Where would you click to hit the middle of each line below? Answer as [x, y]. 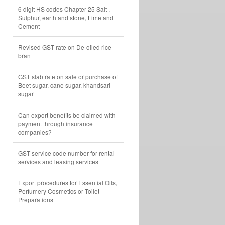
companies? [35, 132]
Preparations [36, 200]
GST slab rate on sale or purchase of [68, 77]
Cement [29, 26]
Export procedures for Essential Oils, [68, 183]
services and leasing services [58, 161]
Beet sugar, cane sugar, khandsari [64, 85]
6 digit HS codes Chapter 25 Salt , [64, 9]
